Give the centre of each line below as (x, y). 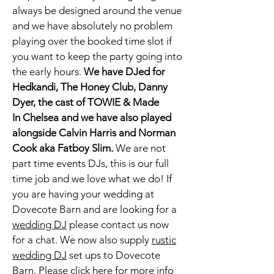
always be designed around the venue (97, 10)
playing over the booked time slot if (92, 41)
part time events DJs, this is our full (91, 163)
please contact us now (118, 224)
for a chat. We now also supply (82, 240)
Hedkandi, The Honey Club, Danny (90, 87)
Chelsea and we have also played (97, 117)
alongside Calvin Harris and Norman (94, 133)
